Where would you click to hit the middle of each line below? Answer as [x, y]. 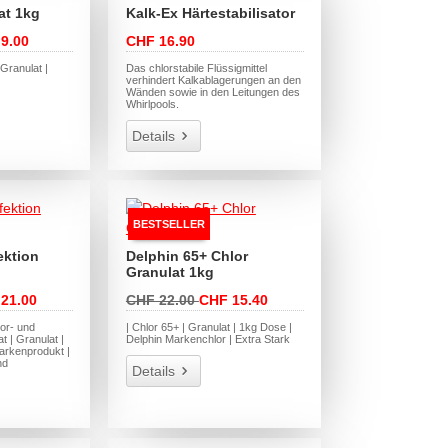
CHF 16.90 [160, 41]
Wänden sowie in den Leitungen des [212, 92]
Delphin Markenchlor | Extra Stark [207, 338]
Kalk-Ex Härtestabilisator [210, 13]
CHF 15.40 [233, 299]
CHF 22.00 [162, 299]
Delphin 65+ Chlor [186, 255]
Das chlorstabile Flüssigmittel [196, 68]
